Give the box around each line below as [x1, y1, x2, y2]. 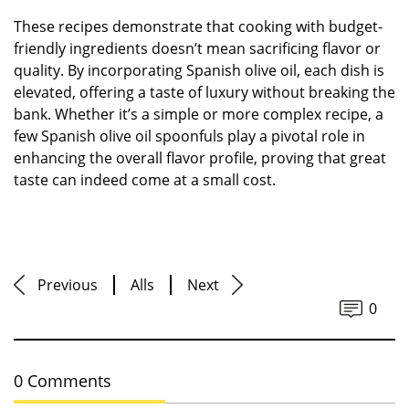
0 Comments [14, 369, 111, 392]
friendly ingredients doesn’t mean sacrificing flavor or [14, 37, 381, 58]
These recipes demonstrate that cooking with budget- [14, 16, 383, 37]
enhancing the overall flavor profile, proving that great [14, 147, 386, 168]
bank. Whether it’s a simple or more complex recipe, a [14, 103, 383, 124]
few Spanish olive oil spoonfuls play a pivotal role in [14, 125, 365, 146]
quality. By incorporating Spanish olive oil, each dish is [14, 59, 384, 80]
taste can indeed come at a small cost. [14, 169, 276, 190]
